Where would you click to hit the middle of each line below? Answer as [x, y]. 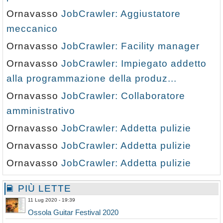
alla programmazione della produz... [92, 79]
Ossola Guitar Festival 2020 [73, 213]
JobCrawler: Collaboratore [123, 96]
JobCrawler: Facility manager [130, 46]
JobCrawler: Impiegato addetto [134, 64]
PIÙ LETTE [43, 189]
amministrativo [41, 111]
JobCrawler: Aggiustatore [121, 14]
